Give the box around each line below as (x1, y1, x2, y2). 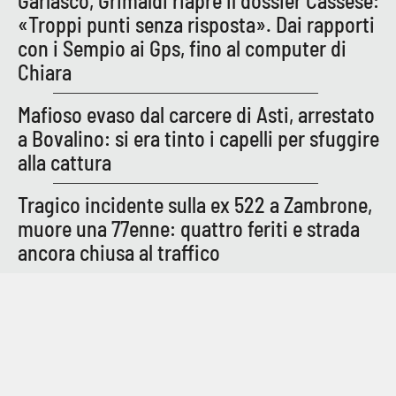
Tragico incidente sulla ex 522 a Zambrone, (18, 192, 372, 218)
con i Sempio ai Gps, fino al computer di (18, 35, 346, 62)
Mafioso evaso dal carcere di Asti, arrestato (18, 102, 375, 128)
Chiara (18, 59, 72, 86)
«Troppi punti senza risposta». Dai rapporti (18, 11, 375, 38)
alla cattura (18, 149, 111, 176)
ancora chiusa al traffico (18, 240, 220, 266)
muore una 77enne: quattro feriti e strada (18, 216, 360, 242)
